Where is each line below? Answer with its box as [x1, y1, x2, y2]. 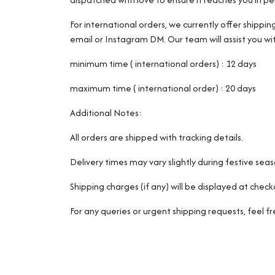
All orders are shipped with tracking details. [70, 131, 243, 144]
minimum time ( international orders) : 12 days [70, 57, 257, 70]
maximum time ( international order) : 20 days [70, 82, 256, 95]
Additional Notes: [70, 106, 142, 119]
